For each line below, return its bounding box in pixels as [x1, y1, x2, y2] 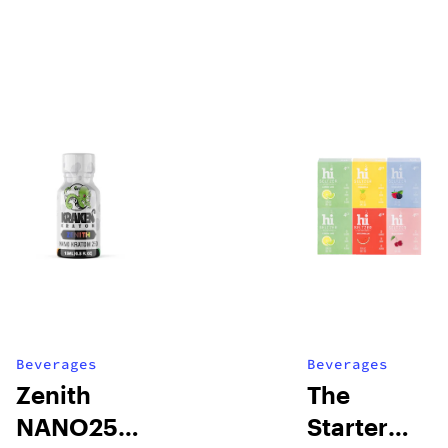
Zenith [16, 380, 91, 409]
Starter [307, 412, 389, 441]
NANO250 [16, 412, 135, 441]
